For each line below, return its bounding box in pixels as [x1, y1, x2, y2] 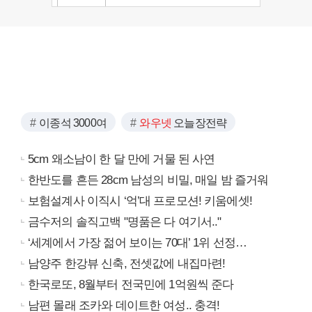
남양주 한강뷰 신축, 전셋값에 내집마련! [28, 256, 226, 270]
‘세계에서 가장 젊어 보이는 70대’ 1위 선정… [28, 235, 247, 249]
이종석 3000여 [39, 116, 107, 129]
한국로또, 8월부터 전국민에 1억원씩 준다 [28, 277, 234, 291]
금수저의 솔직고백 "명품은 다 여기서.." [28, 214, 221, 228]
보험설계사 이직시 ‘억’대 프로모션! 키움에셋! [28, 194, 252, 208]
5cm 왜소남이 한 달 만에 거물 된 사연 [28, 152, 215, 166]
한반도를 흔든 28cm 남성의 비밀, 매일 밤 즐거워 [28, 173, 269, 187]
